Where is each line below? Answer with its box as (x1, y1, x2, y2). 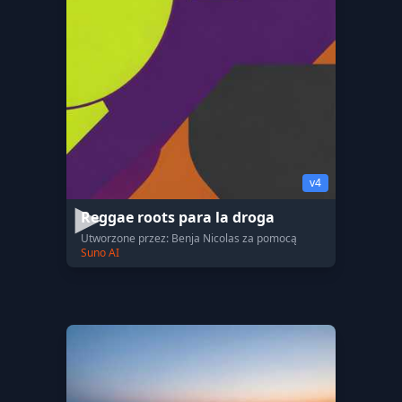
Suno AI (81, 245, 119, 260)
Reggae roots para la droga (81, 207, 275, 227)
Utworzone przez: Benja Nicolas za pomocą (81, 231, 297, 246)
